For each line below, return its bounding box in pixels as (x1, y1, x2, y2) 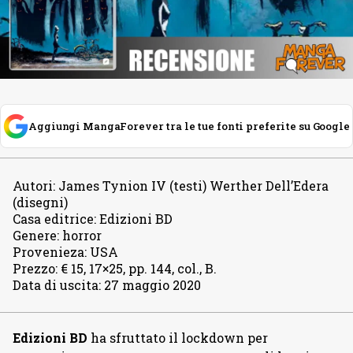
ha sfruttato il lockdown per (87, 329, 268, 346)
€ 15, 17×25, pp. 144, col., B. (61, 260, 217, 277)
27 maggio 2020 (104, 277, 201, 293)
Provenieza (13, 243, 84, 260)
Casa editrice (13, 210, 94, 227)
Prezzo (13, 260, 55, 277)
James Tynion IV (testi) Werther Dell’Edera (58, 177, 329, 194)
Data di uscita (13, 277, 98, 293)
